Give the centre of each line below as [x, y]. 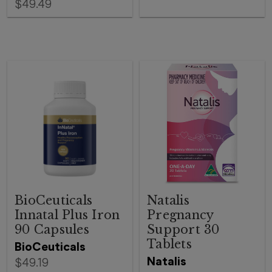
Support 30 [183, 229]
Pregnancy [180, 215]
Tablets [169, 244]
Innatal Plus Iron [67, 215]
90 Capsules [52, 229]
